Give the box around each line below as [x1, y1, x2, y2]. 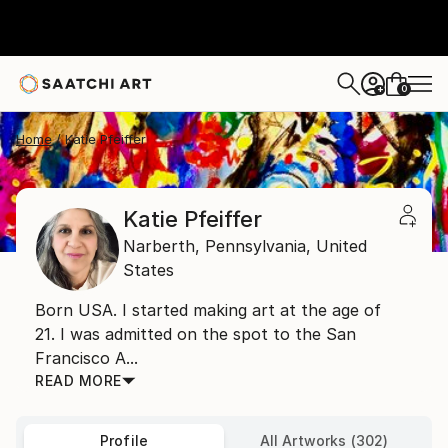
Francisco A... [35, 348, 138, 368]
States [123, 260, 174, 280]
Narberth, [123, 236, 200, 256]
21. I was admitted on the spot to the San [35, 324, 356, 344]
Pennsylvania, [205, 236, 311, 256]
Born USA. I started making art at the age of [35, 300, 381, 320]
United [316, 236, 367, 256]
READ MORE [35, 372, 122, 389]
